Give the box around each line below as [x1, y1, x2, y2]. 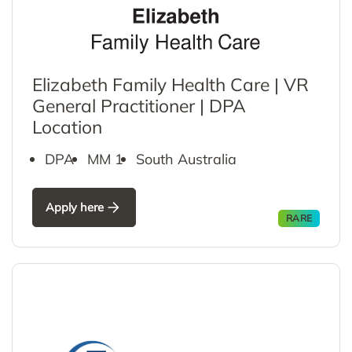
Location [32, 115, 102, 138]
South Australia [135, 149, 236, 168]
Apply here [46, 200, 104, 215]
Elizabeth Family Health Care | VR [32, 72, 309, 96]
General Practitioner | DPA [32, 93, 246, 117]
